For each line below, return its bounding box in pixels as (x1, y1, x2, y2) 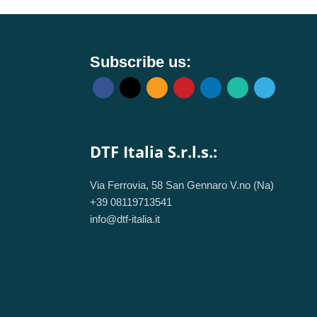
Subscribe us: (90, 52, 191, 71)
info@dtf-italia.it (90, 212, 160, 225)
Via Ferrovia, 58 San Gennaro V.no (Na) (90, 178, 274, 191)
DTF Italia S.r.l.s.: (90, 140, 217, 162)
